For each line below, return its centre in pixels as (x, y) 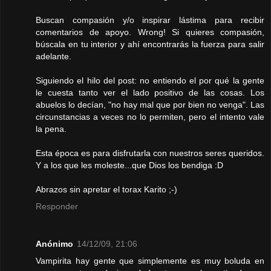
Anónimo (54, 244)
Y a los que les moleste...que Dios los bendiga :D (129, 165)
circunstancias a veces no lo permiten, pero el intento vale (150, 117)
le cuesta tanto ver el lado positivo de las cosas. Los (150, 93)
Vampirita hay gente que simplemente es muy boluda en (150, 261)
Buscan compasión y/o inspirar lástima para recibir (150, 20)
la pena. (51, 129)
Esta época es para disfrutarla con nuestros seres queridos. (150, 153)
